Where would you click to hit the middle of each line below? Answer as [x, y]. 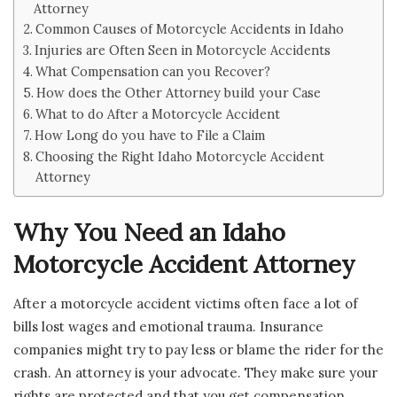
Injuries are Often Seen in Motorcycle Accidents [182, 50]
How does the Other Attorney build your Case [178, 92]
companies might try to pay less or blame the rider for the [198, 350]
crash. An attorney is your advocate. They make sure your [195, 373]
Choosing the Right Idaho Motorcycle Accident [179, 156]
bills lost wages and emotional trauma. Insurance [168, 327]
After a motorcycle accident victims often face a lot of [186, 304]
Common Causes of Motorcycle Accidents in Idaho [189, 28]
